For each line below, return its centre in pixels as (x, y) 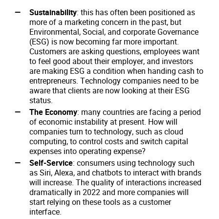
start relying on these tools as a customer (100, 202)
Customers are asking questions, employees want (114, 51)
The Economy (53, 112)
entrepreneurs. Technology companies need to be (114, 81)
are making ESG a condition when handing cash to (116, 71)
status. (41, 100)
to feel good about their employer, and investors (111, 61)
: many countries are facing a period (139, 112)
